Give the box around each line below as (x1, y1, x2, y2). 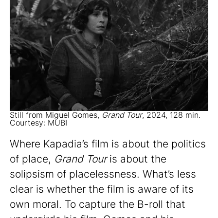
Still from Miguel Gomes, (10, 109, 102, 120)
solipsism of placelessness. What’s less (10, 167, 196, 180)
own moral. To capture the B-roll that (10, 198, 185, 210)
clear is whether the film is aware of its (10, 182, 194, 195)
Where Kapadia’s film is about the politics (10, 137, 206, 150)
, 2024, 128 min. (142, 109, 200, 120)
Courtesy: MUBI (10, 117, 67, 127)
